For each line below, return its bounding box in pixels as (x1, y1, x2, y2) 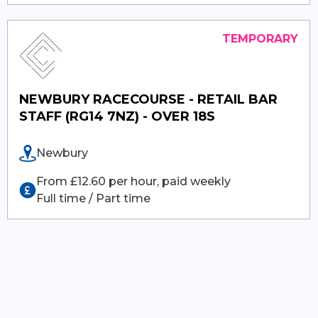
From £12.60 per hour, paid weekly (36, 174, 231, 188)
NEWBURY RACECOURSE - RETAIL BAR (19, 91, 278, 107)
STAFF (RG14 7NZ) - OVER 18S (19, 108, 216, 124)
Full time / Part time (36, 191, 151, 205)
